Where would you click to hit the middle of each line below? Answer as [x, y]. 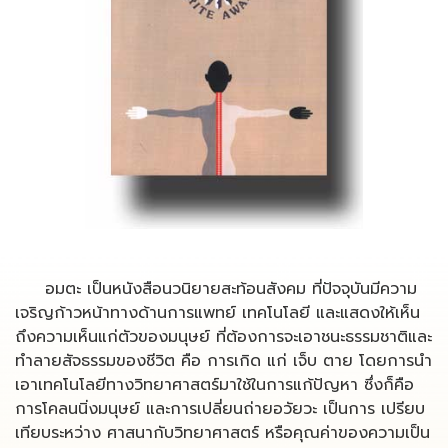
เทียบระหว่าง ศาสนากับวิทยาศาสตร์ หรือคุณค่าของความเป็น [222, 433]
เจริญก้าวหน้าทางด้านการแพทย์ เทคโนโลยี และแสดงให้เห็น [217, 313]
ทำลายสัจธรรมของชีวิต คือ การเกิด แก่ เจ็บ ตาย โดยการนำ [223, 361]
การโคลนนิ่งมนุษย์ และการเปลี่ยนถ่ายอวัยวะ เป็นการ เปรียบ [220, 409]
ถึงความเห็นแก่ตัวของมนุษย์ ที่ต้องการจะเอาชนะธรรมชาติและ [223, 337]
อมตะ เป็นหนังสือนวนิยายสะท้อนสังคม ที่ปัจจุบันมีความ [216, 289]
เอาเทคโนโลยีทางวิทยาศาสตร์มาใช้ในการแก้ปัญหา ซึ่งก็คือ [214, 385]
